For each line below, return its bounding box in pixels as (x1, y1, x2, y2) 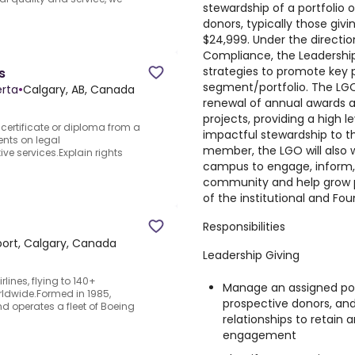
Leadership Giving (203, 247, 300, 263)
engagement (223, 327, 296, 343)
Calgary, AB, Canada (23, 82, 135, 98)
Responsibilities (203, 219, 285, 235)
